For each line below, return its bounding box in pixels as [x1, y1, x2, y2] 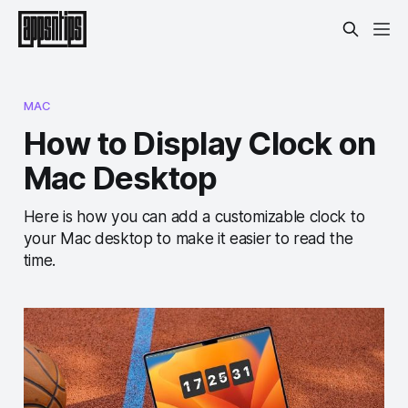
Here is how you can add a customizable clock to [23, 206, 365, 226]
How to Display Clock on [23, 123, 376, 162]
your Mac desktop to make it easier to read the [23, 228, 353, 248]
